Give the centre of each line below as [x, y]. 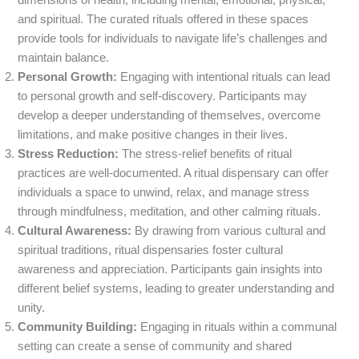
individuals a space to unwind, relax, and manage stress [164, 193]
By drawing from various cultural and [229, 231]
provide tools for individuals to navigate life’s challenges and [173, 39]
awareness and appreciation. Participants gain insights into [170, 270]
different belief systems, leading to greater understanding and [176, 289]
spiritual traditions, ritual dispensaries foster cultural [151, 250]
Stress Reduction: [69, 154]
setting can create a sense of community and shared [155, 347]
